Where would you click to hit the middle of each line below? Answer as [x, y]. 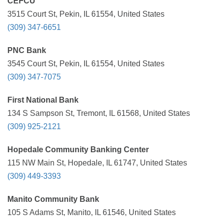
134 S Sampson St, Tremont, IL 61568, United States [99, 113]
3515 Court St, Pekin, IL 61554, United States [86, 14]
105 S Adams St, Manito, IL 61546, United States [92, 212]
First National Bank [43, 100]
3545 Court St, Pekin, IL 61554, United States [86, 64]
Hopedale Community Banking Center [78, 150]
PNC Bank [27, 50]
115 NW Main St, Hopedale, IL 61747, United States [97, 163]
